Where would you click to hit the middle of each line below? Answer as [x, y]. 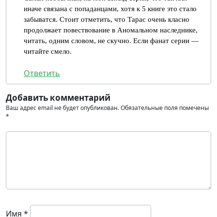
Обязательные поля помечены [165, 108]
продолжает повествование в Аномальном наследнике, [111, 30]
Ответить [42, 73]
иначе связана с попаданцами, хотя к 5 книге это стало [110, 9]
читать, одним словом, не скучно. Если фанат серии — [111, 41]
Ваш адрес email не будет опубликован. [62, 108]
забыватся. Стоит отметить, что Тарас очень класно [107, 19]
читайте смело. [48, 51]
